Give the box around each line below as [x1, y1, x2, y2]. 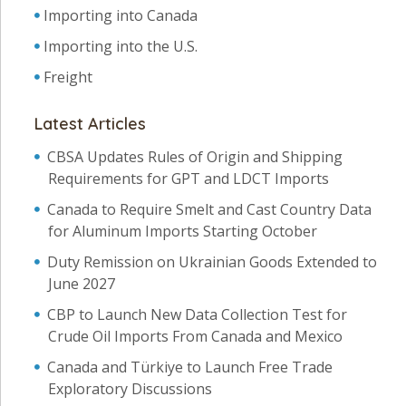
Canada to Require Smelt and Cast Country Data [47, 199, 372, 220]
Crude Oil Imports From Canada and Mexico [48, 326, 343, 347]
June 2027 [48, 274, 115, 295]
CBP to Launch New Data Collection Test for [47, 304, 347, 325]
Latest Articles [34, 113, 146, 135]
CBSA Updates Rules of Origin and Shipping [47, 147, 343, 168]
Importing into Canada [43, 5, 198, 26]
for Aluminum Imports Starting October [48, 221, 317, 242]
